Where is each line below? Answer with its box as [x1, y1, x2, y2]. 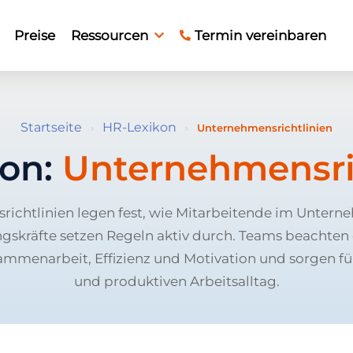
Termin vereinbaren [195, 27, 326, 43]
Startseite [20, 120, 82, 135]
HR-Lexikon [102, 120, 176, 135]
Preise [14, 27, 55, 43]
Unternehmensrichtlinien [197, 121, 333, 134]
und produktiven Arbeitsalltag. [73, 273, 280, 289]
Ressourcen [71, 27, 148, 43]
